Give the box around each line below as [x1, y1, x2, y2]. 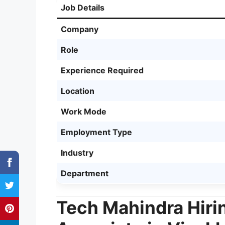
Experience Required [61, 65, 144, 75]
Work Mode [61, 106, 106, 117]
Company [61, 24, 98, 34]
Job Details [61, 2, 104, 13]
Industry [61, 147, 93, 158]
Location [61, 85, 94, 96]
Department [61, 168, 108, 178]
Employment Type [61, 127, 132, 137]
